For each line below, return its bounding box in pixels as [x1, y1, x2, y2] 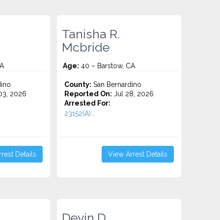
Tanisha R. [62, 27, 120, 41]
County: [64, 81, 92, 88]
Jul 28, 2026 [112, 90, 154, 98]
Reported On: [64, 90, 112, 98]
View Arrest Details [108, 150, 167, 158]
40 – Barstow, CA [79, 62, 136, 70]
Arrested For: [64, 99, 111, 107]
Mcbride [62, 40, 110, 55]
